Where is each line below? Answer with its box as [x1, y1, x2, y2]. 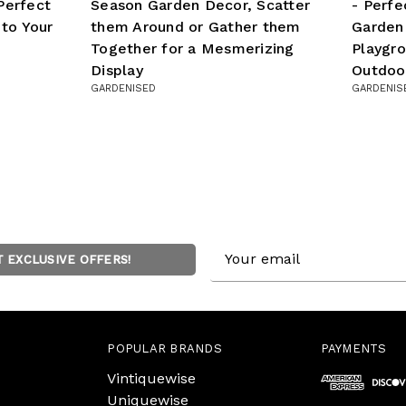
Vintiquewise [107, 369, 197, 387]
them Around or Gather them [91, 17, 301, 35]
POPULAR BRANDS [107, 341, 222, 355]
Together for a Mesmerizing [91, 39, 295, 57]
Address [210, 260, 268, 278]
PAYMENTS [320, 341, 387, 355]
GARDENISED [91, 82, 156, 94]
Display [91, 61, 143, 79]
